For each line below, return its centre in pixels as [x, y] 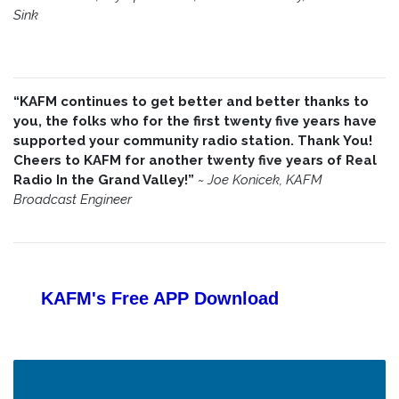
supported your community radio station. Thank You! [193, 141]
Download [236, 299]
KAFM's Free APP [115, 299]
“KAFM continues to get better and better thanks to [191, 102]
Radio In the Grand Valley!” [106, 180]
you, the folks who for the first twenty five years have [195, 122]
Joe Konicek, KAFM [265, 180]
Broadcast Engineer [73, 200]
